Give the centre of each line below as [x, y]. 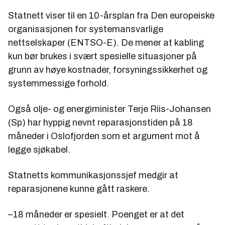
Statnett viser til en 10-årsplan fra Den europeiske [111, 15]
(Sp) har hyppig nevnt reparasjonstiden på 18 [100, 122]
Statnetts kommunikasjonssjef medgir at [93, 175]
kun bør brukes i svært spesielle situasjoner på [102, 56]
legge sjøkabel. [39, 149]
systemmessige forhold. [59, 83]
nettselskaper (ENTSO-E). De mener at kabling [106, 42]
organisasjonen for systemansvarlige [86, 29]
